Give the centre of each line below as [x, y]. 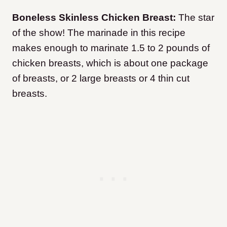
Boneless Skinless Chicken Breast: [94, 18]
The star [195, 18]
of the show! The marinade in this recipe [99, 33]
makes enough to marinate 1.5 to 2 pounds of [111, 48]
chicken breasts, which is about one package [110, 63]
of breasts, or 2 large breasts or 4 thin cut [101, 79]
